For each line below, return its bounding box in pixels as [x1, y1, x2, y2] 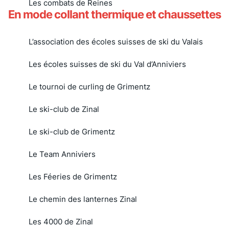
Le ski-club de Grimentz [29, 126, 115, 136]
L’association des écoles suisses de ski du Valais [29, 36, 205, 47]
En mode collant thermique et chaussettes [8, 7, 221, 21]
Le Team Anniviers [29, 149, 96, 159]
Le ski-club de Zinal [29, 104, 99, 114]
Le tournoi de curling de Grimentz [29, 81, 150, 91]
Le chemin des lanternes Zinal [29, 194, 137, 204]
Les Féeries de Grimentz [29, 171, 117, 181]
